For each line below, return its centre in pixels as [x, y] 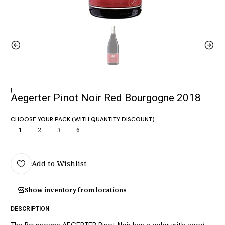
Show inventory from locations [76, 190]
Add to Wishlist [59, 163]
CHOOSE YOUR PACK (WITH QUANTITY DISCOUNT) [83, 119]
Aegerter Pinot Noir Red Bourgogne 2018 [106, 98]
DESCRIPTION [30, 209]
